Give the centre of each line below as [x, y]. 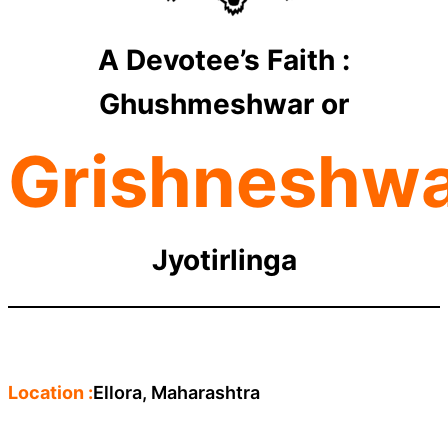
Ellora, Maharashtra [176, 392]
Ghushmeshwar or [224, 103]
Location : [50, 392]
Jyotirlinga [224, 259]
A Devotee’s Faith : [224, 59]
